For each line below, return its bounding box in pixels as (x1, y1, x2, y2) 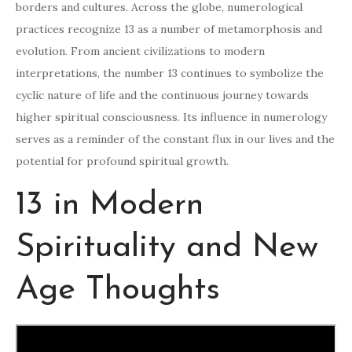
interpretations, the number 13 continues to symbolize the (16, 66, 324, 81)
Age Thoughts (16, 273, 220, 308)
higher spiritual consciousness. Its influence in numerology (16, 110, 327, 125)
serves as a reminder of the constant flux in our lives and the (16, 132, 335, 147)
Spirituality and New (16, 231, 318, 266)
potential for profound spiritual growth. (16, 154, 229, 169)
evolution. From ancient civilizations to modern (16, 44, 265, 59)
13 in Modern (16, 189, 203, 223)
